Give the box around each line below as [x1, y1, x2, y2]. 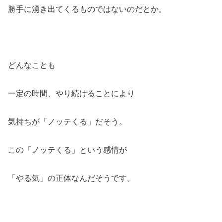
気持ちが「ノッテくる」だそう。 [8, 117, 127, 126]
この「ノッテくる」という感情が [8, 145, 127, 154]
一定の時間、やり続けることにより [8, 89, 135, 98]
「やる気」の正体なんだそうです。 [8, 173, 135, 182]
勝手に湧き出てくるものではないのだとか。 [8, 4, 166, 13]
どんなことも [8, 61, 55, 70]
